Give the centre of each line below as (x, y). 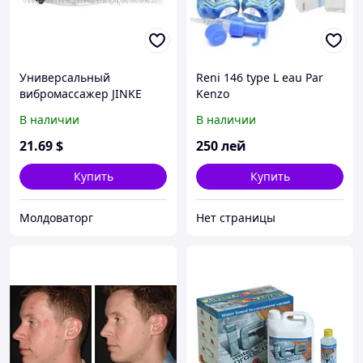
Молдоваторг (56, 218)
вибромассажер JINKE (81, 94)
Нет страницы (236, 218)
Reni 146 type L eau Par (260, 78)
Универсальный (65, 78)
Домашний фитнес (72, 110)
